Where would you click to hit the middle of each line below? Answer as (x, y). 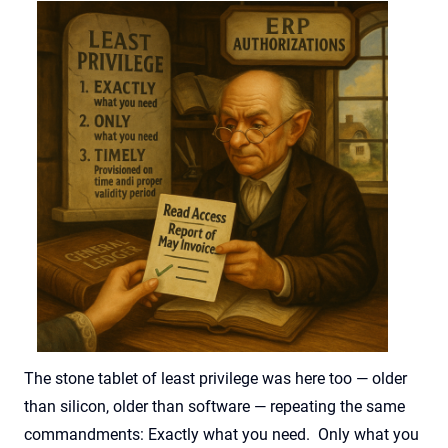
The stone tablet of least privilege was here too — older (215, 378)
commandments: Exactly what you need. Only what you (221, 434)
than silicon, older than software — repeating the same (214, 406)
